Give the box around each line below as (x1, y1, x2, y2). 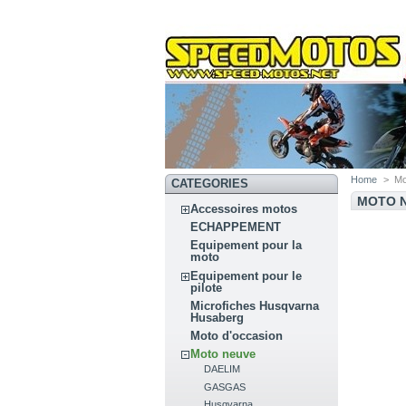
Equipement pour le (190, 268, 303, 283)
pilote (190, 280, 223, 295)
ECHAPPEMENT (190, 220, 282, 235)
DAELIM (204, 363, 241, 375)
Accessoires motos (190, 202, 298, 217)
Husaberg (190, 310, 245, 324)
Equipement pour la (190, 238, 303, 253)
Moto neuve (190, 347, 256, 362)
